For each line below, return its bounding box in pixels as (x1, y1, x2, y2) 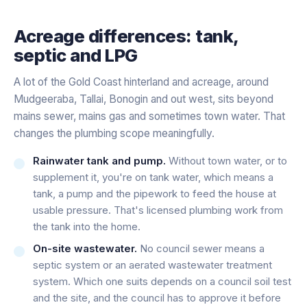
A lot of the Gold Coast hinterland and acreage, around (14, 75, 269, 88)
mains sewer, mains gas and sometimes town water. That (14, 109, 285, 123)
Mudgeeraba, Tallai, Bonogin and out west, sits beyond (14, 92, 273, 106)
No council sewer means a (137, 241, 265, 255)
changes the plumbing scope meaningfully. (14, 126, 214, 140)
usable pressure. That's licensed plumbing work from (33, 203, 283, 217)
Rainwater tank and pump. (33, 153, 166, 167)
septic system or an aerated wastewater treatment (33, 258, 272, 271)
